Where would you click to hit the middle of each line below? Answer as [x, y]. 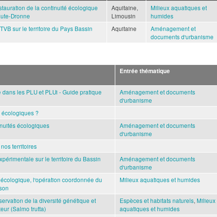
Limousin [124, 15]
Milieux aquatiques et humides [160, 179]
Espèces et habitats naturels [157, 200]
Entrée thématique [145, 71]
